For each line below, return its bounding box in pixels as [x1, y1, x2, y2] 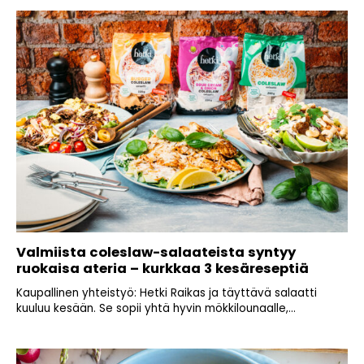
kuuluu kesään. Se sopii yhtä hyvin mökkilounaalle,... [16, 300, 296, 316]
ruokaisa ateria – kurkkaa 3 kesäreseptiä [16, 258, 309, 278]
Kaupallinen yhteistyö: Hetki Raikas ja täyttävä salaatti [16, 284, 317, 301]
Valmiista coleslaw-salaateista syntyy [16, 242, 296, 262]
